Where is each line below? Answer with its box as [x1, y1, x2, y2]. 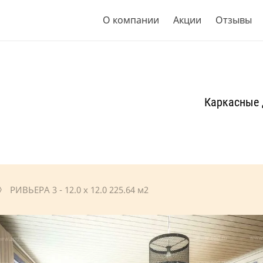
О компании [103, 13, 159, 26]
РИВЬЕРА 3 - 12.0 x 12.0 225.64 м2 [8, 183, 149, 195]
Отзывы [215, 13, 252, 26]
